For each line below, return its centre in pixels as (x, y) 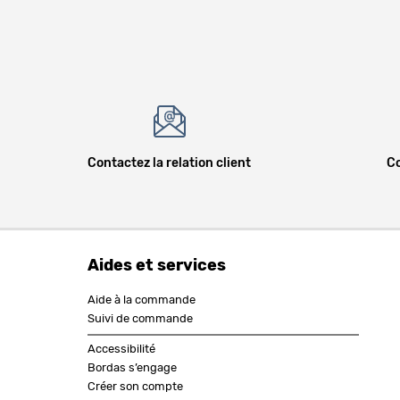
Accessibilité (121, 350)
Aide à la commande (141, 301)
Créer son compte (135, 387)
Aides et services (156, 267)
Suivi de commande (140, 320)
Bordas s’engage (132, 369)
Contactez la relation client (169, 164)
